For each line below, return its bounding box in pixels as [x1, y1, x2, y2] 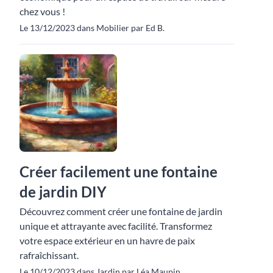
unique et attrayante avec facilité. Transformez [19, 219, 212, 232]
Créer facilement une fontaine [19, 162, 218, 180]
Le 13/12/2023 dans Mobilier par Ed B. [19, 22, 165, 33]
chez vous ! [19, 5, 65, 17]
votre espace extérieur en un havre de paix [19, 234, 195, 246]
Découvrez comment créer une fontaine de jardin [19, 205, 222, 217]
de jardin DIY [19, 182, 107, 200]
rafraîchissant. [19, 249, 79, 261]
